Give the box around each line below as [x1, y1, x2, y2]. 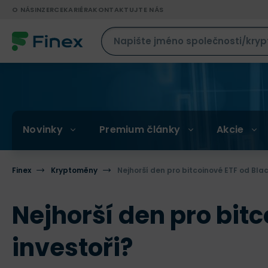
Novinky [22, 122, 63, 136]
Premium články [99, 122, 181, 136]
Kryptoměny [51, 165, 98, 175]
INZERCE [34, 5, 63, 14]
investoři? [12, 231, 133, 264]
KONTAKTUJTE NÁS [93, 5, 164, 14]
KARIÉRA [63, 5, 93, 14]
